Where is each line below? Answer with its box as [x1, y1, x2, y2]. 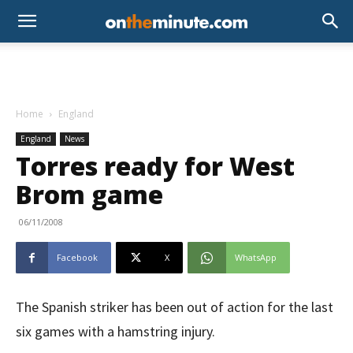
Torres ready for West [16, 149, 295, 183]
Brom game [16, 177, 163, 211]
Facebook [57, 251, 98, 263]
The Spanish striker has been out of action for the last [16, 298, 333, 316]
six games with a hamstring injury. [16, 322, 215, 340]
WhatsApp [235, 251, 277, 263]
